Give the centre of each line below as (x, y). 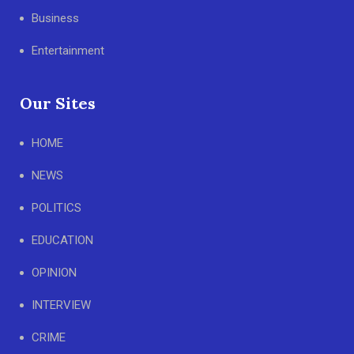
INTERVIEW (61, 305)
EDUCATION (62, 241)
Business (55, 19)
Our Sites (58, 104)
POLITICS (56, 208)
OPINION (54, 273)
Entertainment (68, 51)
